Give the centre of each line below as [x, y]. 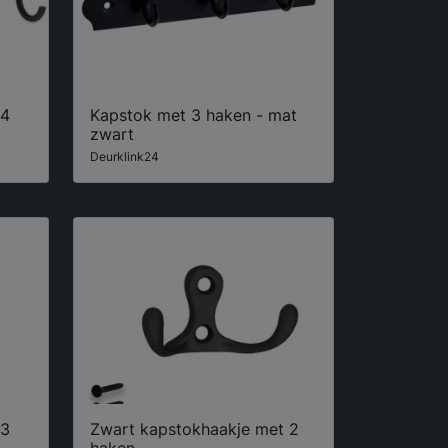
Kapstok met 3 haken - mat [193, 114]
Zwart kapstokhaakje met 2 [194, 429]
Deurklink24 [124, 156]
